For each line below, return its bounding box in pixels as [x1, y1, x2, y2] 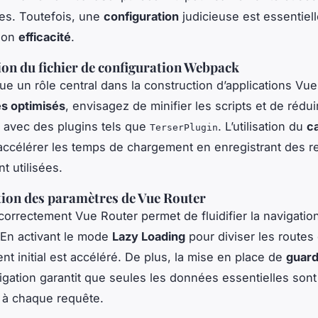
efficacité [18, 29, 71, 44]
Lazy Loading [112, 229, 185, 243]
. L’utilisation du [218, 119, 307, 133]
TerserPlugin [150, 121, 218, 133]
